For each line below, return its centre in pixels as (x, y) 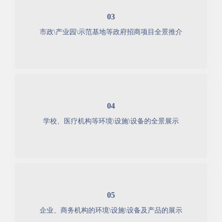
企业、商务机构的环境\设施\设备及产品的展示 (111, 210)
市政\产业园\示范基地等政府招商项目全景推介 (111, 32)
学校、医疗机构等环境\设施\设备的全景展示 (111, 121)
